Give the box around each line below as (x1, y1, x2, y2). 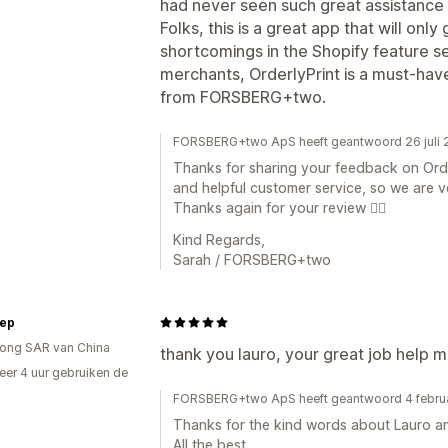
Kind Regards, (173, 230, 265, 248)
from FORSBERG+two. (160, 86, 326, 107)
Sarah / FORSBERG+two (173, 250, 331, 268)
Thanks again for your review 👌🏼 (173, 198, 386, 216)
